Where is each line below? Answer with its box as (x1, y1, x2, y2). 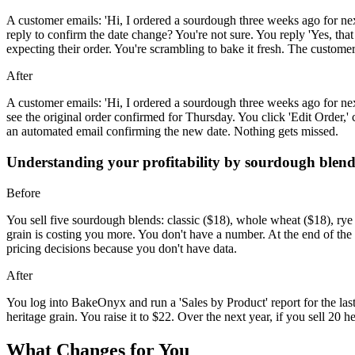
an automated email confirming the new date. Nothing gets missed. (6, 124, 338, 139)
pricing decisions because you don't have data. (6, 241, 237, 255)
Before (6, 185, 40, 200)
